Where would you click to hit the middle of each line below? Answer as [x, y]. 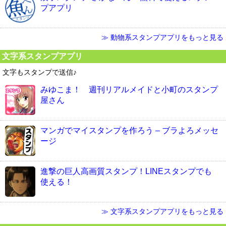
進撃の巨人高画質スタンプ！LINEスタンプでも [126, 171]
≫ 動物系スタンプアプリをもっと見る [162, 37]
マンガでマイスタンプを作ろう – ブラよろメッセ [129, 130]
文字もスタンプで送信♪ [40, 72]
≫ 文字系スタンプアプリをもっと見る [162, 211]
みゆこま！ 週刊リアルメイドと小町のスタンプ [129, 89]
